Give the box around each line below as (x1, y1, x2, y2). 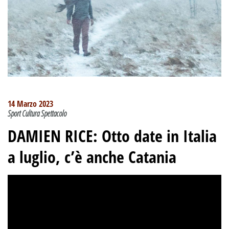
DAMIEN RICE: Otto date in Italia (8, 125, 217, 147)
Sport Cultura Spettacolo (8, 108, 66, 119)
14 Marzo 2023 (8, 98, 53, 109)
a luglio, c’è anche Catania (8, 146, 176, 168)
